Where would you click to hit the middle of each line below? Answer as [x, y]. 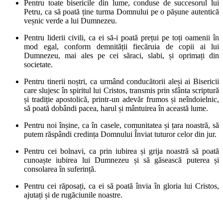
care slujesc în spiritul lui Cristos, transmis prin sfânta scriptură [121, 90]
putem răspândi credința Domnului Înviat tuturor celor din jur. [120, 134]
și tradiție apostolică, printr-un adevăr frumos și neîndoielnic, [121, 99]
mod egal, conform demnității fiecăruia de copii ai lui [121, 46]
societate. [38, 64]
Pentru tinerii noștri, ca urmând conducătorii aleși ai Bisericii [121, 81]
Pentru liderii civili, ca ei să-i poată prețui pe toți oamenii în [121, 37]
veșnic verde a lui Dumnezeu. [70, 20]
